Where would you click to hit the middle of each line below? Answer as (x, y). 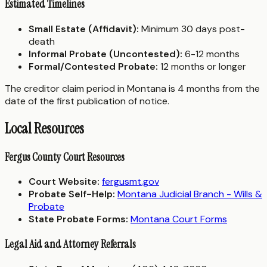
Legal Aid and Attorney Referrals (70, 244)
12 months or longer (202, 66)
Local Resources (44, 128)
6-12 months (211, 54)
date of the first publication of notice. (87, 101)
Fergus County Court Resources (65, 157)
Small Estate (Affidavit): (84, 29)
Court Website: (64, 182)
